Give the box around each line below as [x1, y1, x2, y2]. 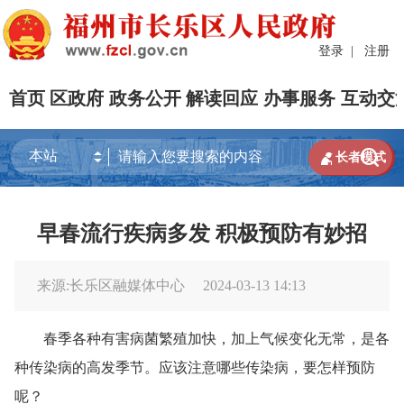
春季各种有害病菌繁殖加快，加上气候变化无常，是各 [14, 330, 390, 346]
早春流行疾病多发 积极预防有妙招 [37, 221, 367, 245]
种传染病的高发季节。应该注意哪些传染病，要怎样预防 [14, 359, 375, 375]
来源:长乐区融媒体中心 [37, 277, 188, 293]
